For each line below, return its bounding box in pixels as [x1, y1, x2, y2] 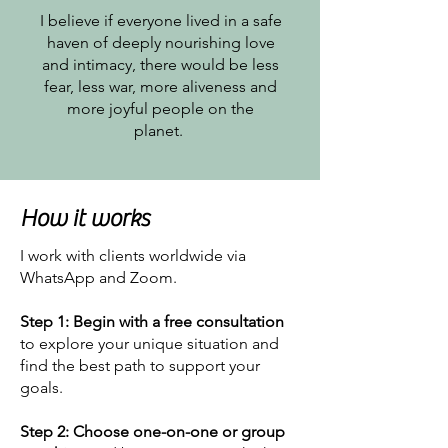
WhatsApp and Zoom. [20, 268, 177, 287]
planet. [134, 121, 187, 140]
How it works [20, 205, 149, 232]
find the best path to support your [20, 356, 260, 375]
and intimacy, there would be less [42, 55, 279, 74]
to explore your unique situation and [20, 334, 279, 353]
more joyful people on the [67, 99, 254, 118]
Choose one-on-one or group [73, 422, 285, 441]
